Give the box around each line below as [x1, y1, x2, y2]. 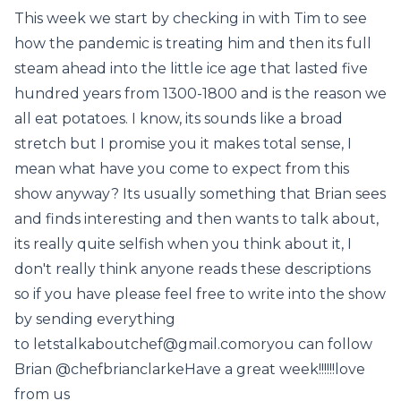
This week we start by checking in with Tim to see [14, 10, 367, 27]
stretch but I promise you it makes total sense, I [14, 135, 352, 152]
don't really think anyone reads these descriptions [14, 260, 371, 277]
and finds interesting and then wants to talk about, [14, 210, 379, 227]
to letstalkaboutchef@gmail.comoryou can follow [14, 336, 372, 353]
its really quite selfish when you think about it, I [14, 235, 352, 252]
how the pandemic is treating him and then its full [14, 35, 371, 52]
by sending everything [14, 311, 175, 328]
